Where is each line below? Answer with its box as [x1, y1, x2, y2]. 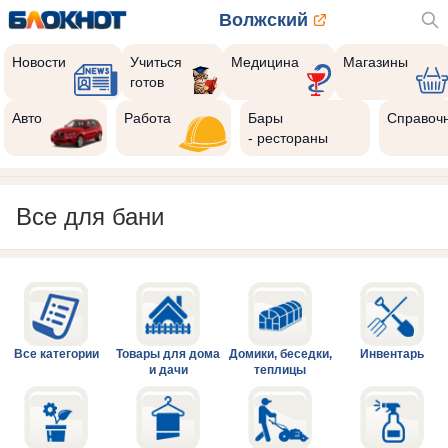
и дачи [148, 363, 188, 377]
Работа [124, 110, 172, 126]
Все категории [13, 347, 99, 361]
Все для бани [16, 203, 164, 230]
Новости [12, 54, 66, 70]
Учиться [130, 54, 183, 70]
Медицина [230, 54, 299, 70]
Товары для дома [116, 347, 220, 361]
